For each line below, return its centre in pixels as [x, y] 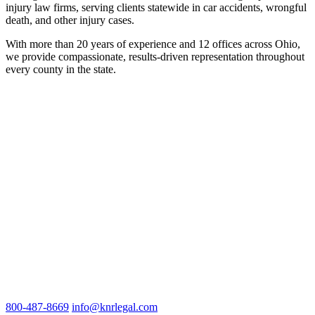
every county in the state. [61, 69]
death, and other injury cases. [70, 20]
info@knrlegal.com [115, 307]
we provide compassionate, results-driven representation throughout [155, 56]
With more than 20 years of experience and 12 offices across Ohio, [153, 44]
